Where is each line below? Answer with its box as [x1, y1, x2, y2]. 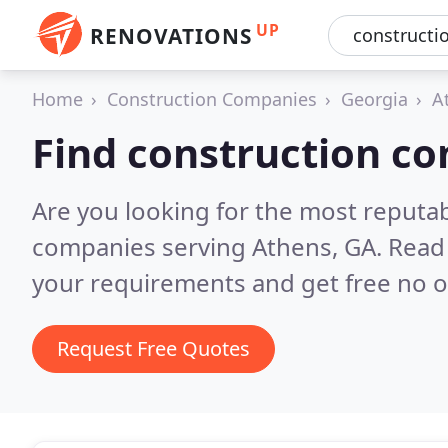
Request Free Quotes [57, 335, 250, 362]
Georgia [341, 87, 408, 111]
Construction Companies [107, 87, 317, 111]
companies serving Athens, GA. [32, 230, 388, 263]
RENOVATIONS [90, 22, 252, 50]
